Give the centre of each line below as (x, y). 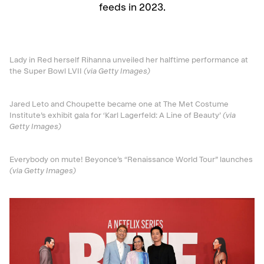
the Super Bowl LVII (47, 72)
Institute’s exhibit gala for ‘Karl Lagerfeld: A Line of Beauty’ (116, 116)
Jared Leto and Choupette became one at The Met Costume (119, 105)
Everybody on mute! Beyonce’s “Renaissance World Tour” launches (131, 161)
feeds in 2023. (132, 9)
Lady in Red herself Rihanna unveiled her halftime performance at (129, 61)
